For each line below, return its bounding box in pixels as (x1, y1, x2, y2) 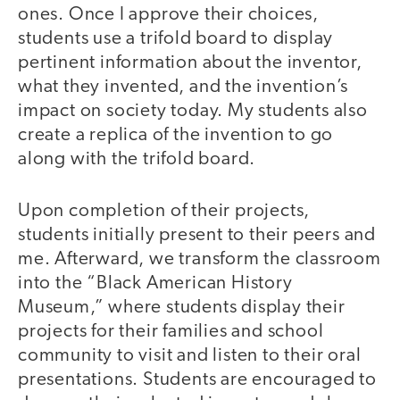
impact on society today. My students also (18, 101, 368, 121)
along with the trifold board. (18, 149, 256, 169)
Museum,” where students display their (18, 298, 346, 318)
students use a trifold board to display (18, 29, 334, 48)
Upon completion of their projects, (18, 202, 311, 221)
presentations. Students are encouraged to (18, 371, 377, 390)
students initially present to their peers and (18, 226, 376, 246)
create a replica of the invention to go (18, 125, 334, 145)
